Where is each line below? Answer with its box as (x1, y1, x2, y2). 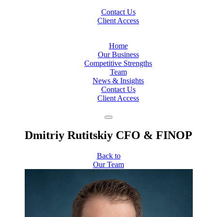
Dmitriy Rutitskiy (25, 128, 113, 141)
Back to (96, 151, 121, 160)
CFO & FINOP (116, 128, 192, 141)
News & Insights (93, 77, 144, 85)
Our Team (93, 160, 124, 169)
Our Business (97, 50, 139, 59)
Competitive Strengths (84, 59, 152, 67)
